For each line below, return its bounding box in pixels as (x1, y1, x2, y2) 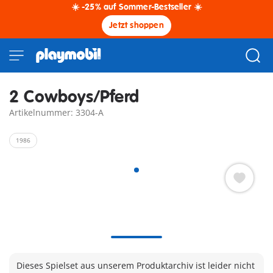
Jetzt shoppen (109, 20, 164, 30)
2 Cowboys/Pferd (9, 87, 139, 108)
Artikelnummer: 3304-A (9, 107, 104, 118)
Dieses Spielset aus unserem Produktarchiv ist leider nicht (16, 260, 255, 271)
